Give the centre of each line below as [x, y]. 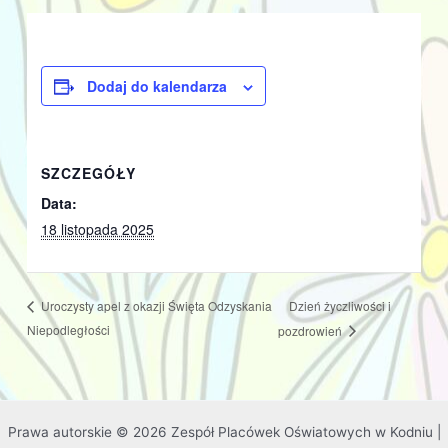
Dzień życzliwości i [340, 305]
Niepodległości [69, 329]
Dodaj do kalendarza [157, 85]
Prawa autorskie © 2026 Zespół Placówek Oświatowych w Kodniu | [224, 431]
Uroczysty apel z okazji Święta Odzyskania [155, 306]
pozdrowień [312, 330]
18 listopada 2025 [98, 228]
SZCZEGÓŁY [89, 172]
